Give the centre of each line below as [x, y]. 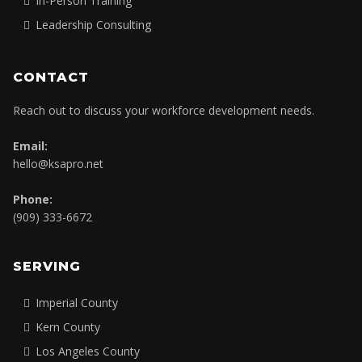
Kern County [68, 327]
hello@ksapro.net [58, 164]
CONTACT [51, 78]
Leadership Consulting [93, 25]
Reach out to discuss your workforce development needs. [164, 111]
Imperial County [77, 303]
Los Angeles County [88, 351]
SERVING [47, 267]
